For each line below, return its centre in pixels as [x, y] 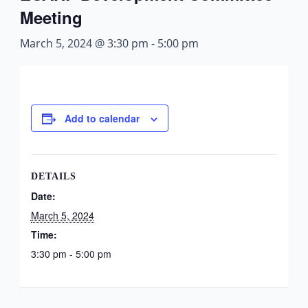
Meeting [51, 17]
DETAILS [53, 176]
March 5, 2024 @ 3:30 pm [84, 43]
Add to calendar [102, 118]
